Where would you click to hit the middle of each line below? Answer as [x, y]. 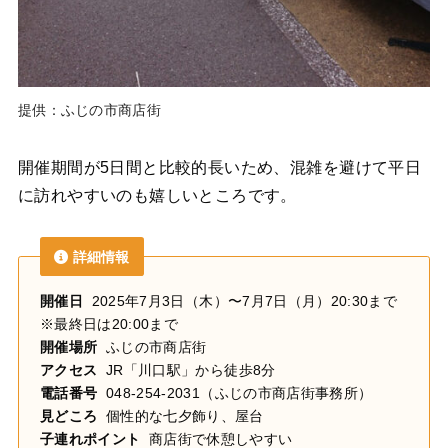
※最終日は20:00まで [109, 324]
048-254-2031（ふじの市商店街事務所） [235, 393]
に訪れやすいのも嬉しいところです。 [157, 195]
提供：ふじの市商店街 [89, 110]
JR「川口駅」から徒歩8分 [191, 370]
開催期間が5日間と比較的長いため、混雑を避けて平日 [219, 167]
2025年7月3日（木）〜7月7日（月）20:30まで [240, 301]
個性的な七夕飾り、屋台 [180, 416]
